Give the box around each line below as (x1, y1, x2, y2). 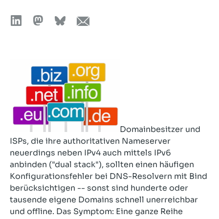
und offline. (10, 206, 54, 217)
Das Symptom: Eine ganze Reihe (54, 206, 183, 217)
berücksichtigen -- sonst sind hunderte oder (10, 183, 188, 193)
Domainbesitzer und (120, 124, 200, 134)
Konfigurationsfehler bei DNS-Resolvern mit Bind (10, 171, 207, 181)
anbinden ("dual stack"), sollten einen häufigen (10, 159, 194, 170)
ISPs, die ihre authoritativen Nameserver (10, 136, 171, 146)
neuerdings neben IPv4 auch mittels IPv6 (10, 148, 171, 158)
